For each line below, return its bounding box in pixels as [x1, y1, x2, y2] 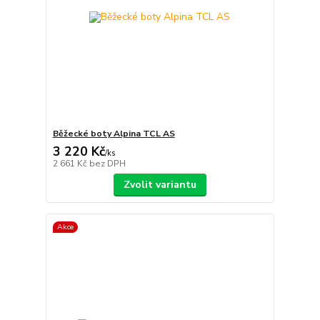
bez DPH [89, 157, 126, 169]
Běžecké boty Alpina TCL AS [52, 127, 175, 139]
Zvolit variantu [123, 177, 196, 191]
